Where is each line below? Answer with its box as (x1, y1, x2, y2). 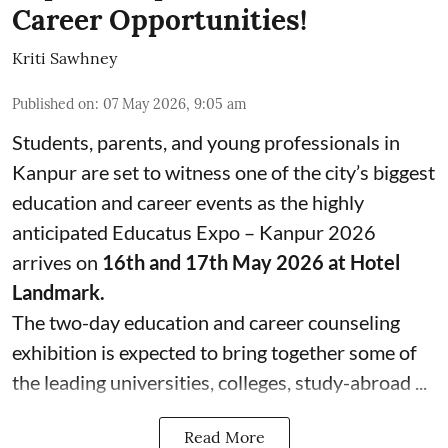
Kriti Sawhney (12, 47, 117, 68)
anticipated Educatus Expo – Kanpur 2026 (12, 219, 376, 244)
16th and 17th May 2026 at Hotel (102, 249, 400, 274)
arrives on (12, 249, 102, 274)
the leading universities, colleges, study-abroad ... (12, 369, 427, 394)
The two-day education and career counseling (12, 309, 400, 334)
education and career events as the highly (12, 189, 364, 214)
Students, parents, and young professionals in (12, 129, 400, 154)
